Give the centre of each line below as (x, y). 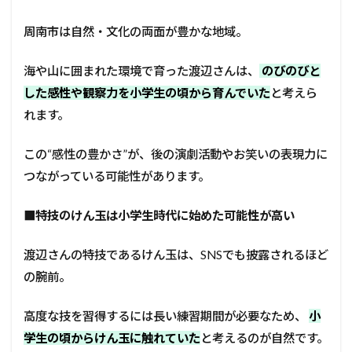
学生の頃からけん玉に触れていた (112, 337)
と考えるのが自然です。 (264, 337)
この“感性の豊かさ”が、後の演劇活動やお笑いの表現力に (176, 154)
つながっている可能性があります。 (117, 176)
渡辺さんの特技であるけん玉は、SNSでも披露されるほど (176, 254)
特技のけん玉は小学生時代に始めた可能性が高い (165, 215)
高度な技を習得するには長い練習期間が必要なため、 (166, 315)
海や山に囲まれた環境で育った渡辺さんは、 (141, 70)
